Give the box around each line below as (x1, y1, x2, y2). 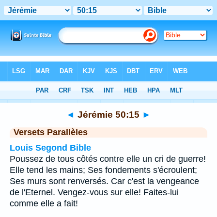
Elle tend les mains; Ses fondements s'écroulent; (10, 165, 197, 175)
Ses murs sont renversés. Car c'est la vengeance (10, 176, 199, 186)
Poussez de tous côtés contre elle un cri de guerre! (10, 154, 206, 164)
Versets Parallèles (14, 127, 88, 137)
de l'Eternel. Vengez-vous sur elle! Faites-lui (10, 187, 179, 197)
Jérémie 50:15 (75, 109, 142, 120)
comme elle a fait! (10, 199, 78, 208)
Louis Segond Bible (10, 143, 91, 153)
